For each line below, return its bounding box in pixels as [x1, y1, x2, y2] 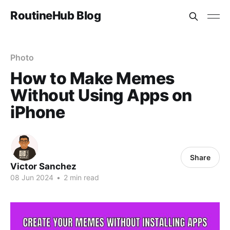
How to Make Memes [10, 68, 175, 88]
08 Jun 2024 [10, 173, 53, 182]
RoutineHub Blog [10, 8, 101, 22]
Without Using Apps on [10, 85, 192, 105]
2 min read [62, 173, 99, 182]
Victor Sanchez [10, 161, 76, 171]
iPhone [10, 102, 65, 122]
